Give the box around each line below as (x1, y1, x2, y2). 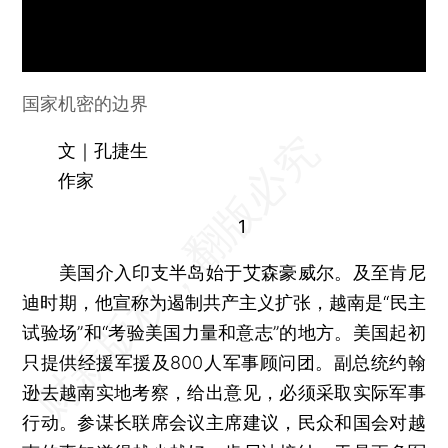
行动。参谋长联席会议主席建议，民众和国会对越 (22, 411, 426, 433)
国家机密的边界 (22, 92, 149, 114)
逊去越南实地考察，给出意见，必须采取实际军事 (22, 381, 426, 403)
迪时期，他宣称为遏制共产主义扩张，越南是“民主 (22, 291, 426, 313)
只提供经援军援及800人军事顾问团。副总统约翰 (22, 351, 426, 373)
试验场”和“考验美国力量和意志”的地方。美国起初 (22, 321, 426, 343)
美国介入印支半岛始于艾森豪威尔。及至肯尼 (22, 261, 426, 283)
